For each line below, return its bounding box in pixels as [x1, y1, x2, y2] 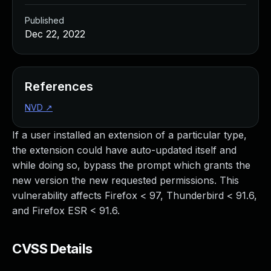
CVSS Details [12, 241, 93, 256]
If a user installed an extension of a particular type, [12, 129, 247, 141]
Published [25, 15, 64, 25]
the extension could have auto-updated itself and [12, 144, 237, 156]
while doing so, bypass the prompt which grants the [12, 159, 250, 171]
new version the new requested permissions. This [12, 174, 239, 186]
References [25, 79, 93, 94]
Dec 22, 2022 [25, 28, 85, 40]
